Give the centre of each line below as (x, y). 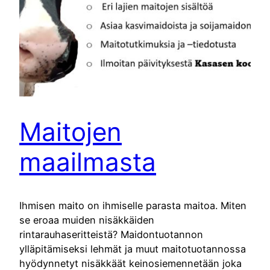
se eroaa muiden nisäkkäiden (87, 220)
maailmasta (88, 162)
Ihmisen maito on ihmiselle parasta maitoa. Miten (133, 206)
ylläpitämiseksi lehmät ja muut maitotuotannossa (133, 249)
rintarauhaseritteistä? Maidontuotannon (111, 235)
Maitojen (71, 132)
